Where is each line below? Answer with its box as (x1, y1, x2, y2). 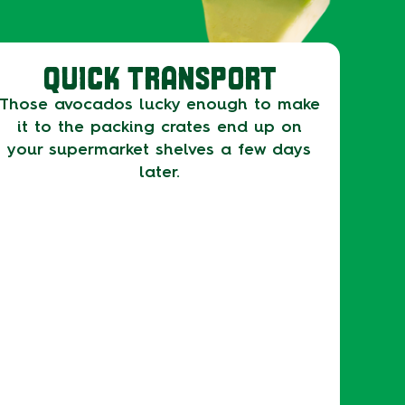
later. (138, 162, 180, 182)
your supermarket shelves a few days (7, 139, 311, 159)
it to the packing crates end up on (16, 117, 302, 137)
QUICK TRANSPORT (42, 57, 277, 97)
